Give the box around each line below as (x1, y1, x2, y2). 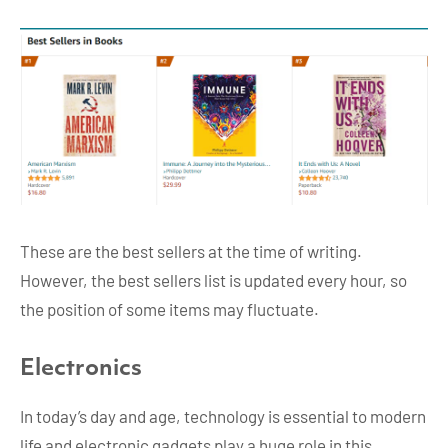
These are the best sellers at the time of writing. (20, 240, 362, 261)
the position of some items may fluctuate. (20, 298, 319, 319)
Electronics (20, 358, 142, 380)
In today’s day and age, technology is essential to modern (20, 406, 426, 426)
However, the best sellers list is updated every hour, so (20, 269, 407, 290)
